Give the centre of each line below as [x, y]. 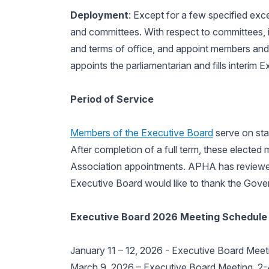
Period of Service [112, 99]
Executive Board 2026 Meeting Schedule [168, 217]
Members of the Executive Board [141, 133]
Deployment [99, 15]
